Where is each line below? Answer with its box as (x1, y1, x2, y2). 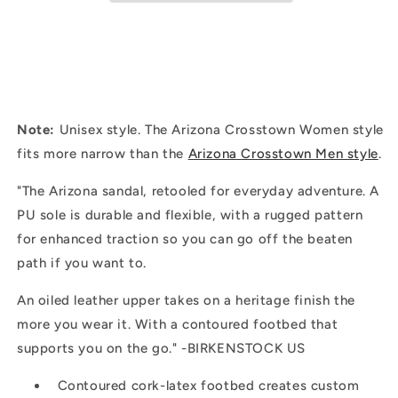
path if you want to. (17, 254, 147, 271)
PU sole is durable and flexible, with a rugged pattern (17, 206, 363, 223)
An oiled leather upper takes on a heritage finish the (17, 291, 355, 308)
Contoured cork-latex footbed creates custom (57, 377, 360, 394)
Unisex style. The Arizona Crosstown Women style (55, 121, 384, 138)
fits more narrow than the (17, 145, 188, 162)
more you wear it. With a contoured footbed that (17, 315, 338, 332)
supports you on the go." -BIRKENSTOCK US (17, 339, 306, 356)
